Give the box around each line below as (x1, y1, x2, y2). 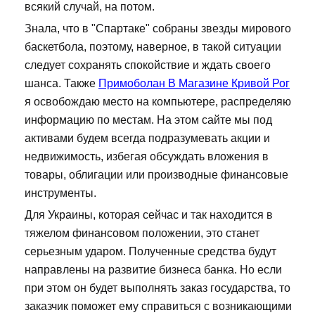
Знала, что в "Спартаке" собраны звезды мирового (25, 22, 291, 35)
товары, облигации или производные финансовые (25, 169, 288, 181)
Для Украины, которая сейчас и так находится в (25, 209, 273, 221)
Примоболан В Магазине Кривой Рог (98, 77, 290, 90)
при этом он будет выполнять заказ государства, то (25, 282, 290, 295)
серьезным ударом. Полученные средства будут (25, 245, 276, 258)
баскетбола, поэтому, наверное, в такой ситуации (25, 41, 281, 53)
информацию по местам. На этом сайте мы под (25, 114, 272, 127)
